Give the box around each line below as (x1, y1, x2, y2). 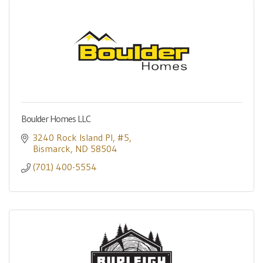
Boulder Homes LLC (21, 113, 90, 124)
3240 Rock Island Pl (33, 131, 113, 143)
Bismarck (33, 143, 70, 154)
